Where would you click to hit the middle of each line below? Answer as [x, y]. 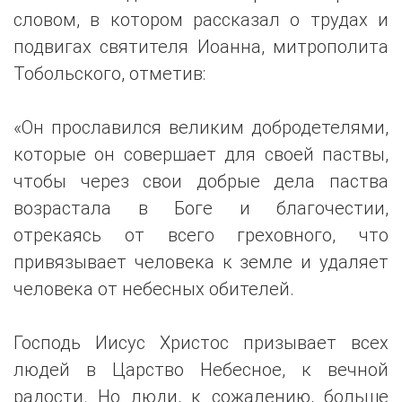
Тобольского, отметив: [109, 74]
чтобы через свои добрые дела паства [201, 181]
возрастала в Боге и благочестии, [201, 208]
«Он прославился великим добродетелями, [201, 127]
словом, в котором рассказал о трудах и [201, 20]
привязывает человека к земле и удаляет [201, 262]
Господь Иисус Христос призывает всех [201, 343]
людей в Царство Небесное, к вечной [201, 370]
